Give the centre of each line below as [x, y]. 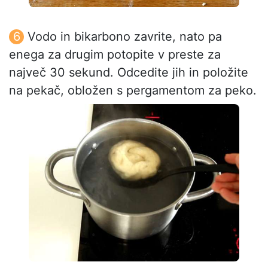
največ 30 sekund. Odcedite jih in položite [129, 72]
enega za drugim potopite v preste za [115, 54]
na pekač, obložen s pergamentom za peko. [133, 90]
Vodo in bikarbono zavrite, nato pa [125, 36]
